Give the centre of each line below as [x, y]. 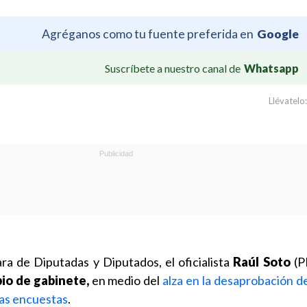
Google [278, 34]
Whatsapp [271, 68]
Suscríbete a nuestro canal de [173, 68]
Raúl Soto [262, 262]
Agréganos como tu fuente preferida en [148, 34]
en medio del [126, 280]
